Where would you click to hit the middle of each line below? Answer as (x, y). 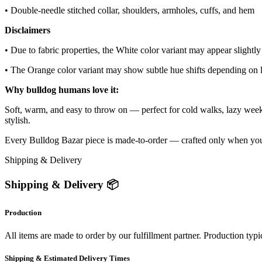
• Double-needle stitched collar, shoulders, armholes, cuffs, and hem (130, 10)
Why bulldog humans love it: (62, 89)
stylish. (18, 120)
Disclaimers (27, 30)
